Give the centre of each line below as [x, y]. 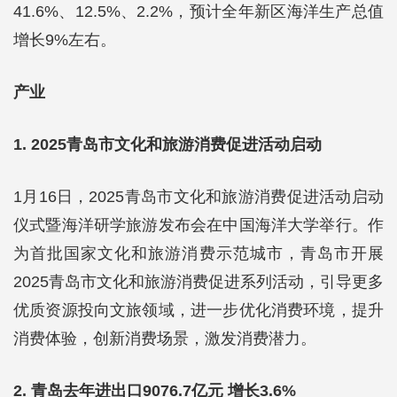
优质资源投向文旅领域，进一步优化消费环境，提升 [198, 310]
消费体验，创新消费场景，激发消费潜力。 [165, 339]
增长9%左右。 [65, 40]
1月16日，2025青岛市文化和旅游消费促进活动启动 [198, 197]
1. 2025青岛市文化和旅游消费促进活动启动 [167, 144]
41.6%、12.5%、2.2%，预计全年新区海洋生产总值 [198, 12]
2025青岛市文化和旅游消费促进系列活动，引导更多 [198, 282]
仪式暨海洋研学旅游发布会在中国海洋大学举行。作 [198, 225]
